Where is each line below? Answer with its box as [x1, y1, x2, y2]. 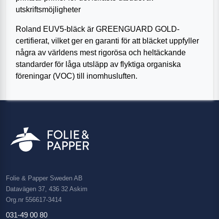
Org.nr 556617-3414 [6, 196, 62, 203]
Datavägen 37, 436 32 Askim [6, 185, 88, 193]
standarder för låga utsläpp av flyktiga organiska [16, 60, 181, 68]
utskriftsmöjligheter [16, 5, 81, 14]
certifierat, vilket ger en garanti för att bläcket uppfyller [16, 37, 199, 45]
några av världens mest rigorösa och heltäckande [16, 48, 186, 57]
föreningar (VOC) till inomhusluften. [16, 72, 137, 80]
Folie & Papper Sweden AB [6, 175, 83, 182]
